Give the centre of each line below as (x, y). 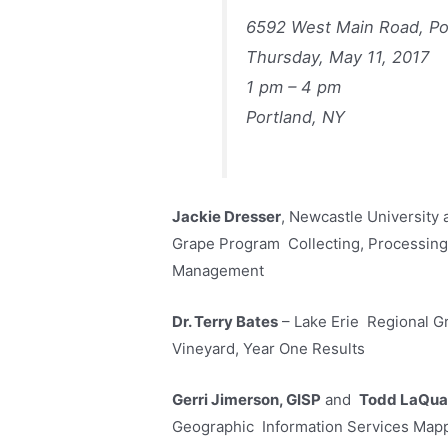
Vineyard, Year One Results (269, 348)
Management (218, 270)
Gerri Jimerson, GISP (247, 399)
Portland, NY (296, 116)
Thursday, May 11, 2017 (338, 56)
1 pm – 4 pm (294, 86)
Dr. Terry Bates (225, 321)
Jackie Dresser (227, 216)
